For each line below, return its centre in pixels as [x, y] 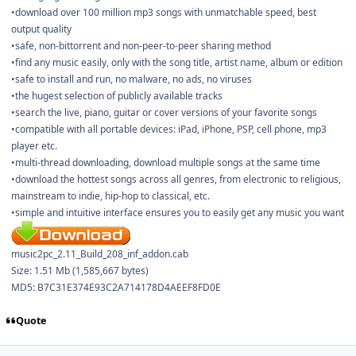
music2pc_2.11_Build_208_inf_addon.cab [100, 254]
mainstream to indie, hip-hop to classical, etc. [110, 196]
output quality [41, 29]
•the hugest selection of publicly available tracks [117, 96]
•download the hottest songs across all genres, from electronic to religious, [176, 180]
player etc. [34, 146]
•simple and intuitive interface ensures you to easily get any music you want [178, 213]
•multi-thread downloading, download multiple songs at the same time [166, 163]
